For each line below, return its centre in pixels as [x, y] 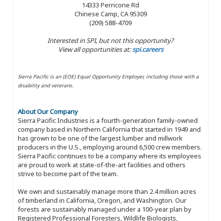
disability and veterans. [46, 85]
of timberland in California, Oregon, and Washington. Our [102, 200]
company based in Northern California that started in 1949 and [109, 129]
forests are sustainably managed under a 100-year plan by [105, 209]
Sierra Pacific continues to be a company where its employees [110, 156]
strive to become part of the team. [68, 173]
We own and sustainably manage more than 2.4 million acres [107, 191]
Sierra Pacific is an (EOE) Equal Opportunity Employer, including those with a [108, 76]
